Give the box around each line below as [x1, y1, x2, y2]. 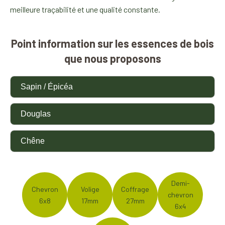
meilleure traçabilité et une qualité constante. [10, 4, 160, 14]
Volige [80, 184, 99, 193]
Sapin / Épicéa [21, 82, 73, 91]
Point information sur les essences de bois [11, 36, 214, 50]
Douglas [21, 109, 51, 118]
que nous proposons [64, 51, 161, 65]
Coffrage [121, 184, 149, 193]
